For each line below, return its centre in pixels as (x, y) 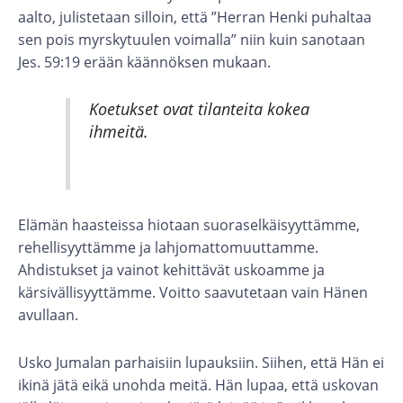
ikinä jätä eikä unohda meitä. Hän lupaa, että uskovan (198, 385)
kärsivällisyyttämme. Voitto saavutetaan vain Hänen (193, 292)
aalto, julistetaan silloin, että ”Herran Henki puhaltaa (195, 17)
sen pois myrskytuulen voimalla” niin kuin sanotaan (192, 40)
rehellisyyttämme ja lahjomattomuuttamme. (168, 247)
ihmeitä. (118, 132)
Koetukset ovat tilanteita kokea (199, 110)
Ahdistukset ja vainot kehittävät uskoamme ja (171, 270)
